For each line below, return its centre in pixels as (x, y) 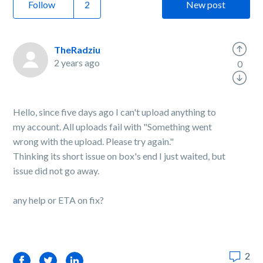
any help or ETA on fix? (59, 200)
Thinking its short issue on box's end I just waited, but (119, 156)
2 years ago (77, 63)
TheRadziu (77, 50)
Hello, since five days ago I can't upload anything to (115, 112)
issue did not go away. (56, 171)
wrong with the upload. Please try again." (95, 141)
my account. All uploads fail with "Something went (113, 127)
